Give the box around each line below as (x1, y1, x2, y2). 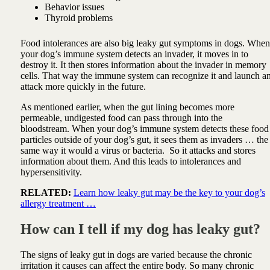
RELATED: (20, 187, 71, 198)
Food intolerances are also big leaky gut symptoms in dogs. (20, 38, 247, 49)
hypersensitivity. (20, 167, 84, 178)
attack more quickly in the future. (20, 81, 148, 92)
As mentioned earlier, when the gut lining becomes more (20, 102, 234, 113)
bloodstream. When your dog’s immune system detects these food (20, 124, 269, 134)
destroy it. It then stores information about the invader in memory (20, 60, 266, 71)
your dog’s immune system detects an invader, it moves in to (20, 49, 248, 60)
